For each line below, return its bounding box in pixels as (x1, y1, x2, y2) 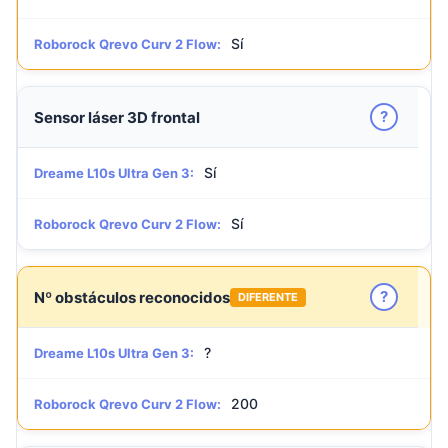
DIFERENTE (238, 289, 298, 304)
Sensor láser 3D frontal (34, 107, 200, 127)
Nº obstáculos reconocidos (34, 287, 230, 307)
